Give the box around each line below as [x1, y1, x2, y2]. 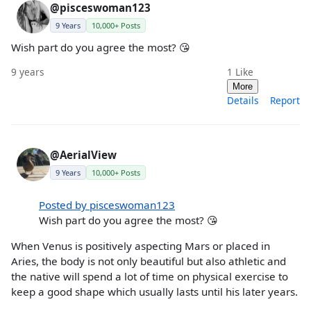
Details [227, 94, 259, 108]
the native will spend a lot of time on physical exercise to [11, 269, 288, 284]
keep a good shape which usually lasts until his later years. [11, 285, 298, 299]
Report [270, 94, 300, 108]
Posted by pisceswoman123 [39, 198, 175, 212]
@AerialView [50, 148, 117, 162]
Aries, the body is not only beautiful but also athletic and [11, 254, 286, 269]
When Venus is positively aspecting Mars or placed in [11, 239, 270, 253]
